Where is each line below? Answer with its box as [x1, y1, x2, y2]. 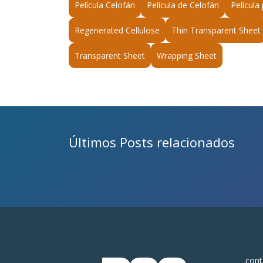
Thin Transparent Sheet [171, 25, 261, 36]
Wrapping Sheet [157, 50, 217, 61]
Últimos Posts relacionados [69, 133, 235, 151]
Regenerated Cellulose [75, 25, 160, 36]
